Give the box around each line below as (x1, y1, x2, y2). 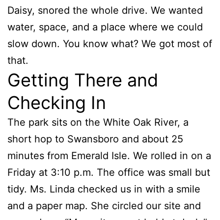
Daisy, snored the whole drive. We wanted (7, 4, 203, 17)
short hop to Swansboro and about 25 (7, 133, 183, 145)
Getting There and (7, 69, 158, 91)
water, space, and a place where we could (7, 21, 203, 33)
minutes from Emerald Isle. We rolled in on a (7, 150, 211, 162)
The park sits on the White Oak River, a (7, 116, 189, 129)
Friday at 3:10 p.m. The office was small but (7, 166, 210, 179)
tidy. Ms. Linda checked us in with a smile (7, 183, 200, 195)
